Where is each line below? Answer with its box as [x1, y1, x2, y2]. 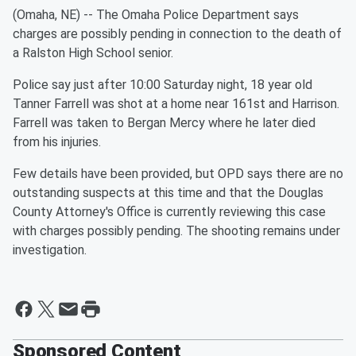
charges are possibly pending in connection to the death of [13, 26, 342, 41]
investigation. [13, 242, 87, 257]
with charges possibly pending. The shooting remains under [13, 223, 340, 238]
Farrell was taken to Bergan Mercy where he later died [13, 115, 315, 130]
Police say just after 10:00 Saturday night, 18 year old [13, 77, 312, 92]
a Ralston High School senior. [13, 45, 173, 60]
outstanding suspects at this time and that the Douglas [13, 185, 323, 200]
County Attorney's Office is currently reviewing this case [13, 204, 326, 219]
